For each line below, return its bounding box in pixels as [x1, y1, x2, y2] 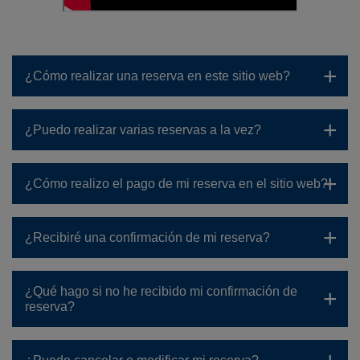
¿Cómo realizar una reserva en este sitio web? [25, 69, 290, 83]
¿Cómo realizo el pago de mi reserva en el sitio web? [25, 177, 328, 190]
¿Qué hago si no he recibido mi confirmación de [25, 284, 297, 298]
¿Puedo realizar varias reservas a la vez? [25, 123, 261, 137]
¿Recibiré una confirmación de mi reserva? [25, 231, 270, 244]
